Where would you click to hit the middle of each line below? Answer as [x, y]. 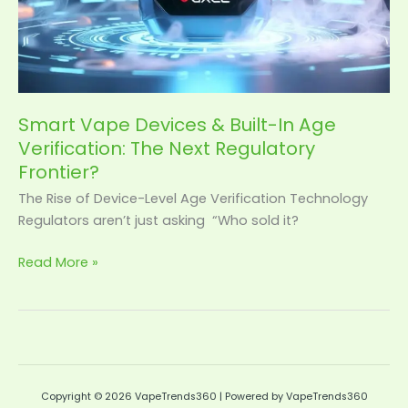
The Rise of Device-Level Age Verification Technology [193, 198]
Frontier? [59, 172]
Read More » [58, 262]
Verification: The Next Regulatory [167, 148]
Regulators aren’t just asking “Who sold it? [158, 220]
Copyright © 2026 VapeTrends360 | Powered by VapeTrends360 [204, 396]
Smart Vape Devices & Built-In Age [177, 124]
